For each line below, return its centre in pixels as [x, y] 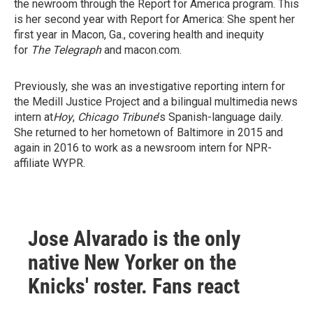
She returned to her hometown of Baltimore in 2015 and [148, 132]
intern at [34, 117]
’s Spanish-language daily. [220, 117]
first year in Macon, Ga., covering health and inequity [139, 35]
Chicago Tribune [118, 117]
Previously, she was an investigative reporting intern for [150, 86]
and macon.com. [143, 50]
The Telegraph [66, 50]
